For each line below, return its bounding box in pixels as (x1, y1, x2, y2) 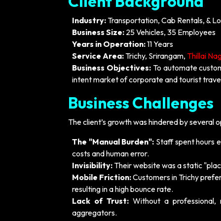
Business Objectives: (72, 63, 151, 73)
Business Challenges (68, 93, 214, 112)
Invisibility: (72, 160, 112, 170)
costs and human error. (72, 148, 149, 158)
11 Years (146, 39, 173, 49)
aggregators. (72, 208, 117, 218)
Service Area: (72, 51, 124, 61)
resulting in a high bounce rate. (72, 184, 173, 194)
